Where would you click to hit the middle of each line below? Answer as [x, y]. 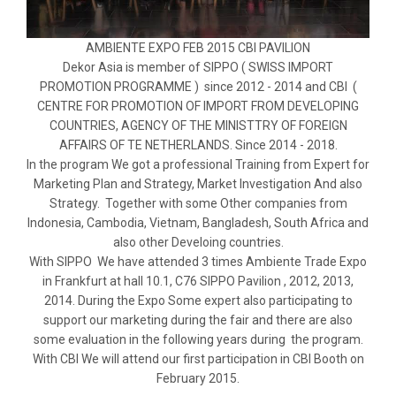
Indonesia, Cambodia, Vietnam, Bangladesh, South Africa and [198, 223]
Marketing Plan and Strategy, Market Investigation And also [198, 184]
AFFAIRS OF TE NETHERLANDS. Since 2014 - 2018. [198, 145]
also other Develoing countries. [198, 243]
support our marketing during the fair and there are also [198, 320]
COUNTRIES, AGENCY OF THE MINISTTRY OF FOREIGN [198, 126]
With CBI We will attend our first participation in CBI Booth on [198, 359]
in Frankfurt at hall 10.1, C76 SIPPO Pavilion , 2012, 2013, [198, 282]
